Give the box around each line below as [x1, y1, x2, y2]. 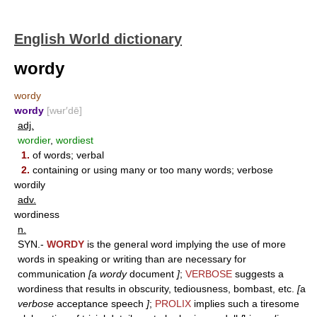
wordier [18, 134, 50, 146]
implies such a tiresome [191, 298, 299, 309]
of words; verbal [30, 149, 104, 161]
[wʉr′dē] [47, 105, 82, 116]
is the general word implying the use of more [84, 238, 286, 250]
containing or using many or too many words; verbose [30, 164, 273, 175]
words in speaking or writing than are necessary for [18, 253, 246, 265]
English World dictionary [14, 31, 182, 47]
